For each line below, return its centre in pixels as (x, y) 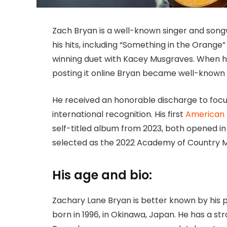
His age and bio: (102, 175)
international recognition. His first (119, 114)
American (205, 114)
